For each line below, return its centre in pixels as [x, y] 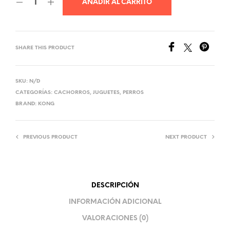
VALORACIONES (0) [115, 218]
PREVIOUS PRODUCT [50, 138]
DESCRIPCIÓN [115, 185]
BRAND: [27, 104]
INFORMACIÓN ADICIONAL [115, 202]
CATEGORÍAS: [35, 93]
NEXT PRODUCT [186, 138]
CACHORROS [72, 93]
